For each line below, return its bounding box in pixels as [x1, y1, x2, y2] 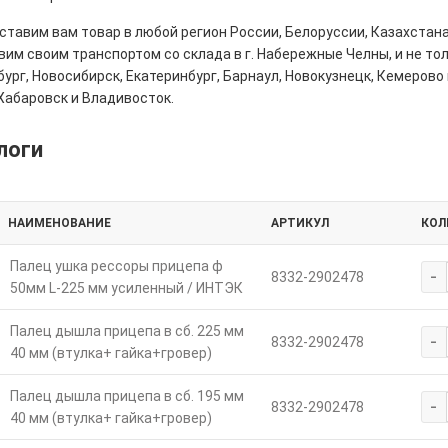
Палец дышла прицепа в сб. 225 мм [9, 322, 244, 339]
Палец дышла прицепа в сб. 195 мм [9, 387, 244, 404]
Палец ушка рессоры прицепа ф [9, 257, 223, 274]
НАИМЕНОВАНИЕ [7, 215, 111, 230]
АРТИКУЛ [270, 215, 329, 230]
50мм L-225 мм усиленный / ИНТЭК [9, 279, 243, 296]
